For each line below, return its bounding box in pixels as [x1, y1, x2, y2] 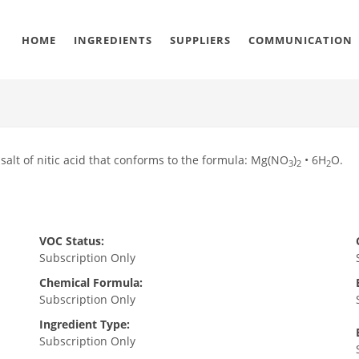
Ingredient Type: [38, 317, 130, 332]
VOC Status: [38, 233, 104, 248]
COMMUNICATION [248, 33, 353, 47]
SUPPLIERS [170, 33, 231, 47]
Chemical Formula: [38, 275, 143, 290]
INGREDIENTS [74, 33, 152, 47]
